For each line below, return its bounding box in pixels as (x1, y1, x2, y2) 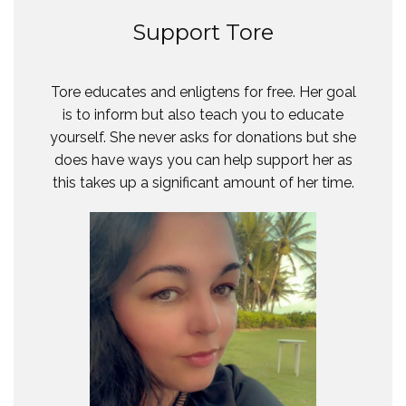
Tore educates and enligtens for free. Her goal (50, 83, 356, 101)
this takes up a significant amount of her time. (52, 174, 354, 191)
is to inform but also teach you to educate (63, 106, 343, 123)
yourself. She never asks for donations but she (50, 129, 356, 146)
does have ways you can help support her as (53, 151, 353, 169)
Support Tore (132, 19, 274, 45)
